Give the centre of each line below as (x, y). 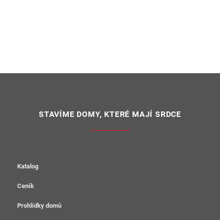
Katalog (28, 166)
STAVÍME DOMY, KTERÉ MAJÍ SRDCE (110, 114)
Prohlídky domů (39, 206)
